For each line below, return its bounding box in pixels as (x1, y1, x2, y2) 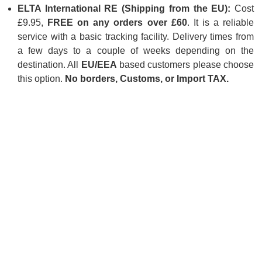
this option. (18, 73, 65, 84)
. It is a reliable (187, 17, 254, 27)
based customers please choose (116, 59, 254, 70)
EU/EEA (81, 59, 117, 70)
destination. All (18, 59, 81, 70)
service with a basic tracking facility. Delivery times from (18, 31, 254, 42)
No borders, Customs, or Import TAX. (65, 73, 229, 84)
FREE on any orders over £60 (47, 17, 187, 27)
